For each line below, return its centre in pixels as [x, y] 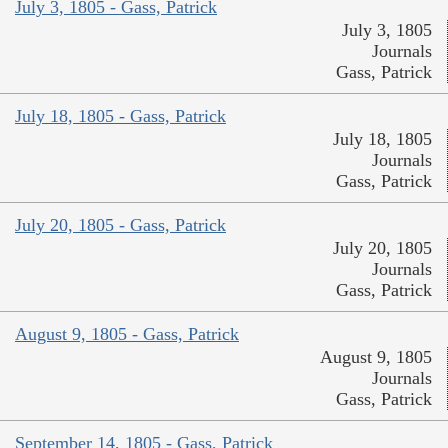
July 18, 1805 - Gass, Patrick [120, 115]
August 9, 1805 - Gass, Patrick [127, 333]
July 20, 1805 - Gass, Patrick [120, 224]
